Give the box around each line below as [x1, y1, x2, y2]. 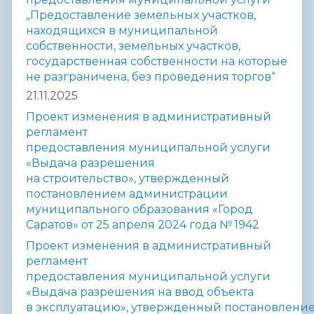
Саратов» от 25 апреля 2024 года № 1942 [26, 218, 259, 232]
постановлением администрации [26, 187, 228, 201]
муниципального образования [26, 203, 212, 217]
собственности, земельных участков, [26, 39, 240, 53]
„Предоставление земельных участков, [26, 8, 256, 22]
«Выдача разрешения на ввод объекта [26, 285, 254, 299]
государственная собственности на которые [26, 55, 287, 69]
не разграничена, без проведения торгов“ [26, 70, 275, 84]
